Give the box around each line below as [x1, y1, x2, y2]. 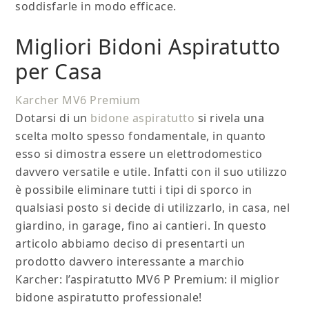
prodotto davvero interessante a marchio [15, 254, 245, 270]
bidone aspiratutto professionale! [15, 290, 202, 306]
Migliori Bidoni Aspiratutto [15, 32, 281, 61]
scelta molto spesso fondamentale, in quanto [15, 128, 266, 144]
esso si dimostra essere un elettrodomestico [15, 146, 263, 162]
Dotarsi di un [15, 110, 91, 126]
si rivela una [195, 110, 265, 126]
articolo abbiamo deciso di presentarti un [15, 236, 246, 252]
